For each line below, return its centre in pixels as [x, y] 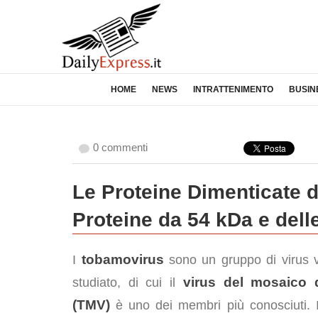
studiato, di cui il [128, 283]
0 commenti [120, 147]
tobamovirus [122, 259]
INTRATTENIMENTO [233, 89]
